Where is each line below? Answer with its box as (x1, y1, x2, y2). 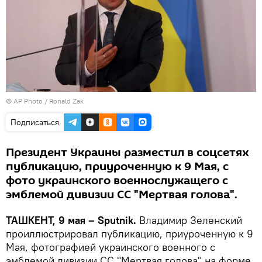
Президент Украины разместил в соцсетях (6, 144, 249, 161)
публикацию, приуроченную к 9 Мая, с (6, 158, 229, 175)
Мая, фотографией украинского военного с (6, 240, 215, 254)
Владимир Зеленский (139, 213, 242, 227)
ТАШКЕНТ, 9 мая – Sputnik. (6, 213, 139, 227)
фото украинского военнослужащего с (6, 172, 228, 189)
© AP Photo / (6, 96, 49, 105)
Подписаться (11, 116, 59, 127)
